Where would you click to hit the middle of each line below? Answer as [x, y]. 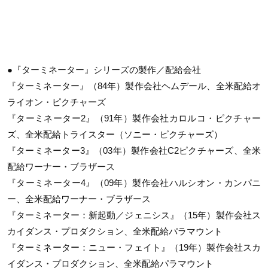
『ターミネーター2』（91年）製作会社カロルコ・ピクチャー [134, 118]
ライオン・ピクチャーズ [57, 102]
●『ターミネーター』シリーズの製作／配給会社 [104, 70]
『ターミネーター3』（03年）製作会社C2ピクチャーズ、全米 [134, 151]
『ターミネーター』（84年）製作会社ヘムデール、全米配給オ [134, 86]
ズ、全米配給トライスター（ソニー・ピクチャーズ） [115, 135]
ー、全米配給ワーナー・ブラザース [79, 199]
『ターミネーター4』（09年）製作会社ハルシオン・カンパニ [134, 183]
